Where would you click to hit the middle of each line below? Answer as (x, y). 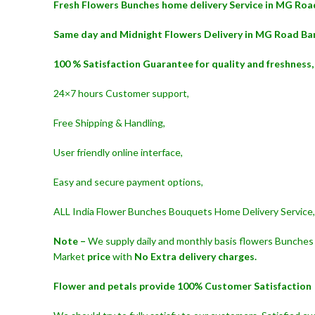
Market (70, 256)
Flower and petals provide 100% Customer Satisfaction (182, 286)
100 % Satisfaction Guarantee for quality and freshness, (184, 64)
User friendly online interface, (118, 152)
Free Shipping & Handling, (109, 123)
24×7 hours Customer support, (121, 93)
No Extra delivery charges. (194, 256)
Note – (70, 241)
